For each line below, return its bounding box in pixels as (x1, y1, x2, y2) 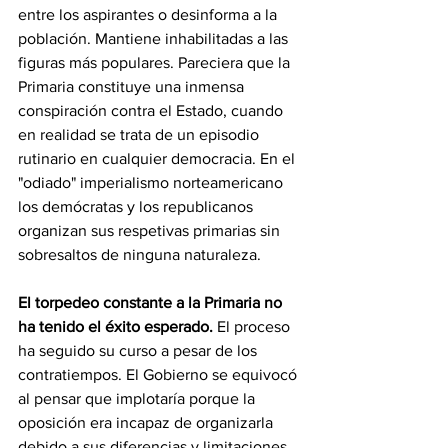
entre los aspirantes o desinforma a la (18, 6, 281, 24)
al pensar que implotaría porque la (18, 390, 259, 408)
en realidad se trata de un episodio (18, 126, 263, 144)
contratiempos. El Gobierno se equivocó (18, 366, 301, 384)
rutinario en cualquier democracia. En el (18, 150, 299, 168)
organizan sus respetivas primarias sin (18, 222, 284, 240)
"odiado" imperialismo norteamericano (18, 174, 287, 192)
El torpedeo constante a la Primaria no (18, 294, 286, 312)
